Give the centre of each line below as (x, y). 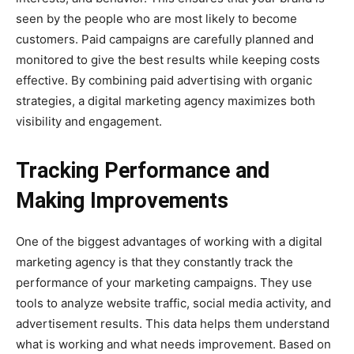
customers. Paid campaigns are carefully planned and (165, 40)
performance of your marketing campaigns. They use (164, 283)
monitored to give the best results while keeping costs (168, 60)
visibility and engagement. (89, 122)
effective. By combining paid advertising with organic (164, 81)
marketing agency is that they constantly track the (154, 262)
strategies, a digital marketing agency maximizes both (166, 101)
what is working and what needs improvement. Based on (173, 345)
